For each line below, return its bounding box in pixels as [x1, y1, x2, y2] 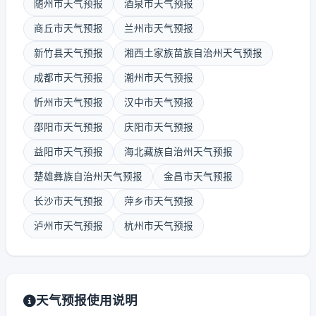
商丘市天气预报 [34, 23, 103, 34]
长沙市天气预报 [34, 195, 103, 207]
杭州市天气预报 [124, 220, 193, 231]
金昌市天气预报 [164, 171, 233, 182]
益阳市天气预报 [34, 146, 103, 157]
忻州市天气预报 [34, 97, 103, 108]
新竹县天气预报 [34, 47, 103, 59]
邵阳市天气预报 [34, 121, 103, 133]
